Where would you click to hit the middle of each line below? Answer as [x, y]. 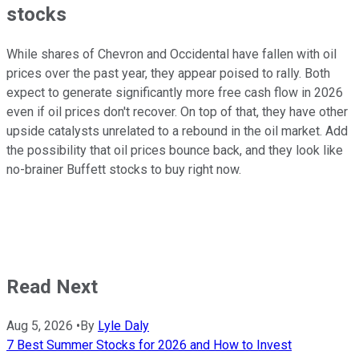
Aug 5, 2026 [40, 326]
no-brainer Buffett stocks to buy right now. [124, 169]
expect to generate [61, 92]
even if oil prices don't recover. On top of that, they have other [177, 111]
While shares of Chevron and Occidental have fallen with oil [171, 54]
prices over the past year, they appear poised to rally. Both [168, 73]
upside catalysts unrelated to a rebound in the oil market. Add [177, 131]
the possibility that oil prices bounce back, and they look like [175, 150]
